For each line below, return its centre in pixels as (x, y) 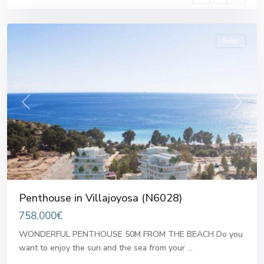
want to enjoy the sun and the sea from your (103, 248)
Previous (41, 108)
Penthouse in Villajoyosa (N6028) (100, 198)
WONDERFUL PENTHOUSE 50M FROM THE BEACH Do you (131, 235)
